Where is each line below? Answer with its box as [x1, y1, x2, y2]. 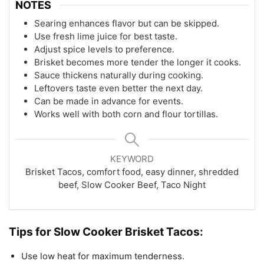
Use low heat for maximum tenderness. [21, 250, 184, 262]
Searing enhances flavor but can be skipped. [34, 17, 219, 29]
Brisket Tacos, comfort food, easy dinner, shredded [25, 166, 239, 177]
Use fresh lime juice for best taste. [34, 30, 177, 42]
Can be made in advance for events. [34, 95, 183, 107]
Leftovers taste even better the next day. [34, 82, 203, 94]
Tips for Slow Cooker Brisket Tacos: [9, 225, 203, 239]
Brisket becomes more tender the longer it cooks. [34, 56, 241, 68]
